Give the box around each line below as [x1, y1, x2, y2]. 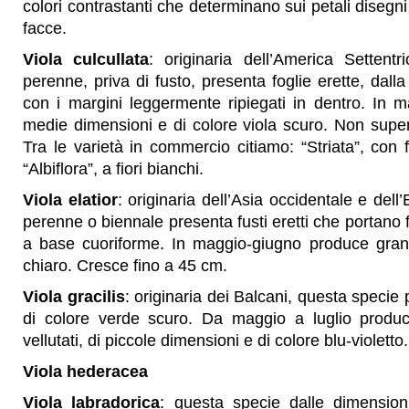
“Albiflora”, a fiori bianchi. [23, 160, 204, 178]
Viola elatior [23, 191, 118, 209]
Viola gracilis [23, 288, 125, 306]
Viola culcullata [23, 50, 150, 68]
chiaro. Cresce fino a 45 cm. [23, 257, 227, 275]
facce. [23, 19, 67, 37]
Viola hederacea [23, 362, 148, 381]
